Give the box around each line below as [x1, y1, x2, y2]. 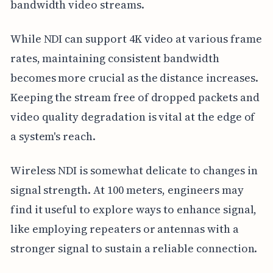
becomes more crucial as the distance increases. [10, 69, 258, 85]
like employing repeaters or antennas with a [10, 221, 239, 236]
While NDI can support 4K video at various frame [10, 30, 262, 46]
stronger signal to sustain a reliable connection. [10, 240, 258, 256]
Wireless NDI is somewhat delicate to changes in [10, 162, 258, 178]
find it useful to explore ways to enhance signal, [10, 201, 257, 217]
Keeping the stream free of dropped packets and [10, 89, 260, 105]
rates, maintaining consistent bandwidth [10, 50, 219, 66]
